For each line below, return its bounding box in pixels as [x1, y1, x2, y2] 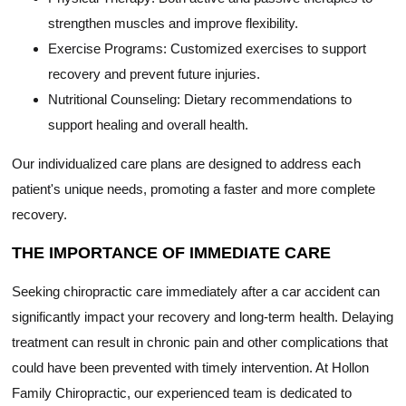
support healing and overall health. [48, 117, 249, 133]
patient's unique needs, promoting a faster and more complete [12, 181, 376, 198]
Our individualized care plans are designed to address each [12, 156, 362, 172]
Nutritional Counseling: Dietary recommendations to [48, 92, 353, 108]
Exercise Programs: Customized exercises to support [48, 41, 367, 57]
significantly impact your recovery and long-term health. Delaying [12, 309, 394, 325]
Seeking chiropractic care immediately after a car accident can [12, 284, 381, 300]
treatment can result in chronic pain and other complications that [12, 334, 389, 351]
